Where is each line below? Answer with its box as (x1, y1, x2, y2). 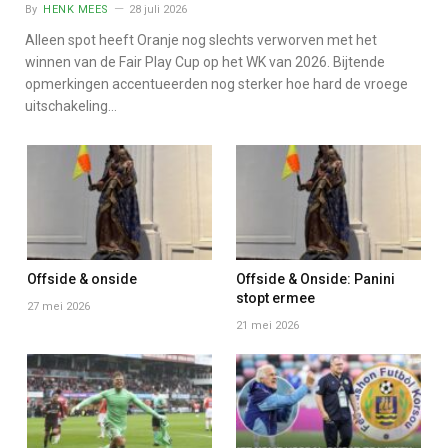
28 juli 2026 (128, 2, 187, 16)
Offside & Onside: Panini (236, 271, 395, 288)
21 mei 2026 (236, 319, 299, 333)
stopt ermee (236, 290, 315, 307)
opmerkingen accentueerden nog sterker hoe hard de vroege (25, 75, 408, 92)
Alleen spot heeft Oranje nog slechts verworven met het (25, 31, 377, 48)
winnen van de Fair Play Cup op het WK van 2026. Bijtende (25, 53, 385, 70)
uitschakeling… (25, 97, 117, 114)
